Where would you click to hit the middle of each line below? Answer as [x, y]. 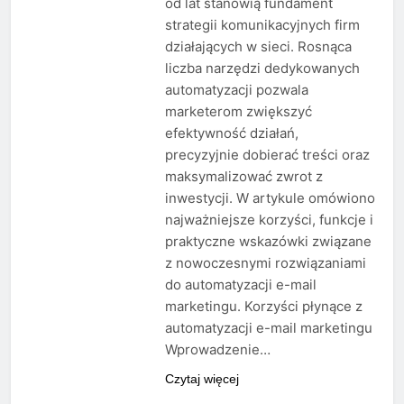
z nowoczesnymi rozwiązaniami [265, 263]
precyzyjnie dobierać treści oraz [267, 155]
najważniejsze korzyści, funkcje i [269, 220]
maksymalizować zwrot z [243, 177]
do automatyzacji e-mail [240, 285]
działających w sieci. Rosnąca [258, 47]
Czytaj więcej [202, 379]
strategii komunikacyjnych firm [262, 25]
